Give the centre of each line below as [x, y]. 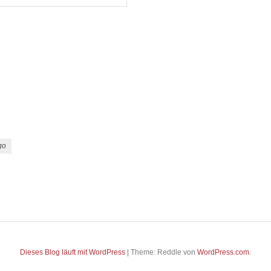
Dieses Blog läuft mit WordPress [73, 253]
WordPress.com [223, 253]
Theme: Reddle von [164, 253]
